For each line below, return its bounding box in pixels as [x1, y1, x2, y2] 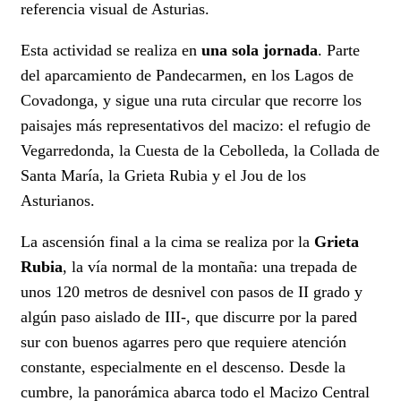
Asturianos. [21, 192, 95, 210]
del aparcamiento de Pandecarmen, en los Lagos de [21, 66, 354, 85]
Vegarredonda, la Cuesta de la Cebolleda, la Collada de [21, 141, 380, 160]
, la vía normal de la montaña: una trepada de [63, 258, 357, 277]
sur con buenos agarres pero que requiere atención [21, 333, 346, 352]
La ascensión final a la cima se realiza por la [21, 233, 314, 252]
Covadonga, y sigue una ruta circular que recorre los [21, 91, 362, 110]
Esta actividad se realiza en [21, 41, 201, 60]
